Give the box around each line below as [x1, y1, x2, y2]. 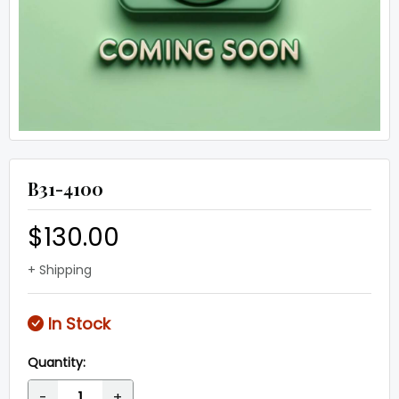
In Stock [44, 313, 110, 335]
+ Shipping [28, 261, 92, 279]
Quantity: [28, 354, 85, 371]
